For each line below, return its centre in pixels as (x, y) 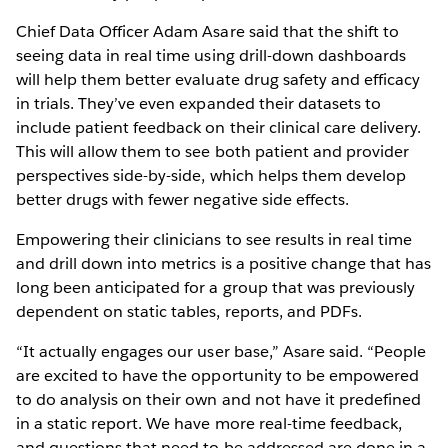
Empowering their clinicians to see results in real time (214, 240)
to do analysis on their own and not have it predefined (219, 400)
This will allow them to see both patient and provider (213, 152)
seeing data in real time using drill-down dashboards (211, 56)
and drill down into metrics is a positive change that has (224, 264)
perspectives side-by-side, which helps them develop (211, 176)
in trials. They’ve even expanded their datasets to (198, 104)
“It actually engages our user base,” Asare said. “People (221, 352)
